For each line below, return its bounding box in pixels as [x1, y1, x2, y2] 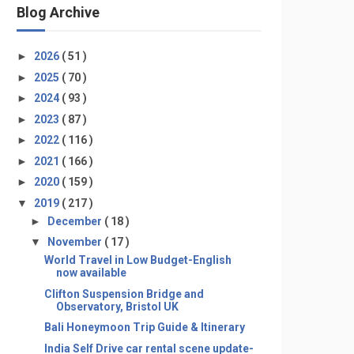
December [47, 214, 104, 228]
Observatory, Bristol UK [55, 299, 179, 313]
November [47, 235, 104, 248]
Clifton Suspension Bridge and [43, 287, 204, 300]
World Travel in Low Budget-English [43, 254, 232, 266]
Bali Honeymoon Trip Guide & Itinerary [43, 321, 245, 333]
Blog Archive [17, 4, 100, 21]
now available [55, 266, 126, 279]
